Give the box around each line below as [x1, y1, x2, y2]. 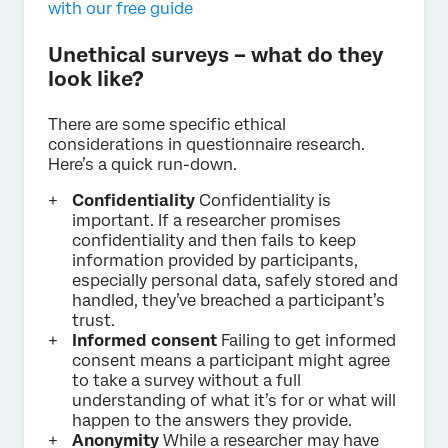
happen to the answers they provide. [72, 410, 352, 430]
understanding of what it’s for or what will [72, 390, 396, 410]
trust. [72, 310, 115, 330]
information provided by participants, [72, 250, 358, 270]
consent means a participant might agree [72, 350, 390, 370]
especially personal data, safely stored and [72, 270, 398, 290]
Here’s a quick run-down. [48, 154, 237, 174]
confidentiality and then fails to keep [72, 230, 356, 250]
